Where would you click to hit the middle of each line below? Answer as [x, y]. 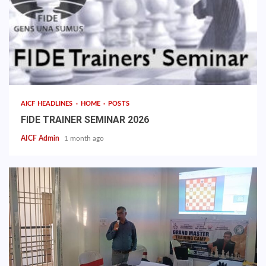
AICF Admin [41, 138]
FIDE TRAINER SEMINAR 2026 [85, 120]
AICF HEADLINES [48, 104]
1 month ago [84, 138]
